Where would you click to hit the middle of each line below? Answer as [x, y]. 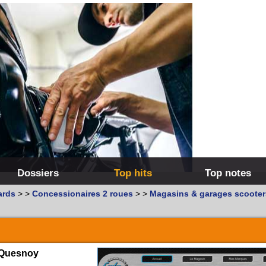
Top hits [133, 173]
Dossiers [38, 173]
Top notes [228, 173]
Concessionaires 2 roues [83, 194]
